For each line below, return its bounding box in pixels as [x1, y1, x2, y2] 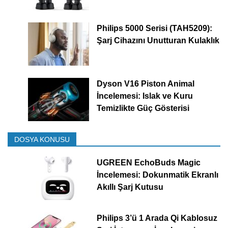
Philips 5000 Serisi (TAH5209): [96, 23, 212, 33]
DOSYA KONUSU [14, 135, 70, 144]
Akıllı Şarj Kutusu [96, 182, 163, 191]
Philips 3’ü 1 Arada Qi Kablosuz [96, 213, 217, 222]
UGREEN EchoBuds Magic [96, 158, 201, 167]
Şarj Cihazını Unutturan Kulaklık [96, 36, 219, 45]
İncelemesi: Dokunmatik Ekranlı [96, 170, 218, 179]
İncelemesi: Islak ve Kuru [96, 91, 193, 100]
